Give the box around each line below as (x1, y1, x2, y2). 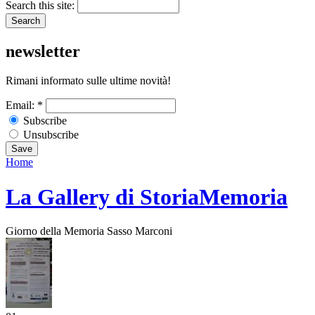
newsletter (6, 41, 80, 60)
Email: (6, 99, 37, 112)
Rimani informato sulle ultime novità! (6, 75, 171, 87)
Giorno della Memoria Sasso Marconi (6, 225, 172, 238)
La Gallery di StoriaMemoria (6, 184, 288, 210)
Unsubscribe (20, 129, 79, 141)
